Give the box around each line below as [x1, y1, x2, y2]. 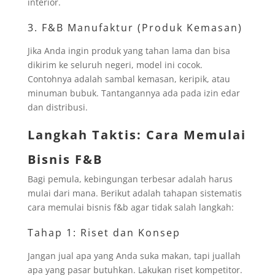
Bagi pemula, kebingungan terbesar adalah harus [27, 172, 233, 185]
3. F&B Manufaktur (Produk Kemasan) [27, 20, 242, 34]
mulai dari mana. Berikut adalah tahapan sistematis [27, 187, 242, 199]
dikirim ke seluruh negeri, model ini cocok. [27, 58, 203, 71]
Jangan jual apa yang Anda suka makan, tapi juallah [27, 249, 241, 261]
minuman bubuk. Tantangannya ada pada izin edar [27, 87, 240, 99]
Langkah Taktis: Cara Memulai [27, 126, 246, 143]
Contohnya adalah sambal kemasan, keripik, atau [27, 72, 230, 85]
